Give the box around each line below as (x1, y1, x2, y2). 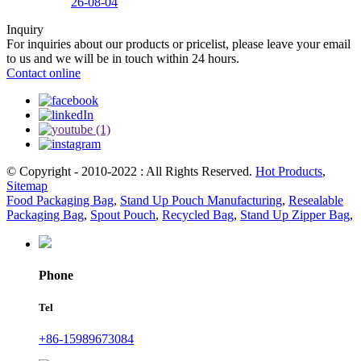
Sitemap (6, 179, 48, 193)
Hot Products (255, 164, 322, 179)
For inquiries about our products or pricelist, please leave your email (6, 37, 351, 52)
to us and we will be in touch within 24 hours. (6, 52, 239, 66)
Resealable (288, 193, 343, 208)
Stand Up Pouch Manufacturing (120, 193, 282, 208)
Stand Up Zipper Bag (240, 208, 350, 222)
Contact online (6, 66, 81, 81)
